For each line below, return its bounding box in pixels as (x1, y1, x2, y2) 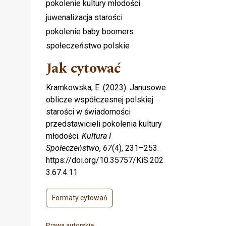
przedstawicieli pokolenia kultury (46, 119, 162, 129)
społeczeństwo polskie (46, 41, 130, 51)
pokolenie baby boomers (46, 27, 134, 37)
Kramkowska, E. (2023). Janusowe (46, 83, 166, 93)
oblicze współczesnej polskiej (46, 95, 153, 105)
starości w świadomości (46, 107, 131, 117)
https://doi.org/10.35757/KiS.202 (46, 155, 163, 165)
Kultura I (82, 131, 111, 141)
